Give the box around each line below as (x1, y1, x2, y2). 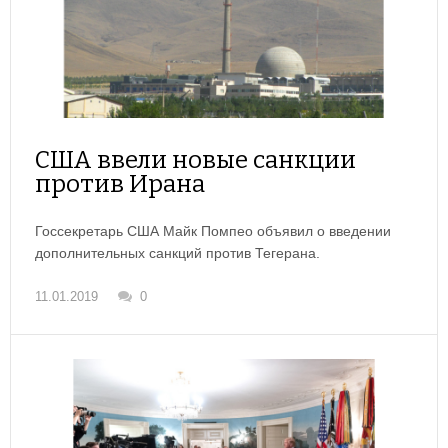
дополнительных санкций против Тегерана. (35, 245, 320, 262)
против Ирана (35, 170, 205, 199)
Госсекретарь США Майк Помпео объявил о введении (35, 223, 391, 240)
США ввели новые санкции (35, 146, 356, 175)
